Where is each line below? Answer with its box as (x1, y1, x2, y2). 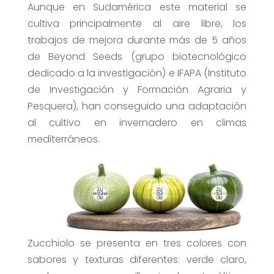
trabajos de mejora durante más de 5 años (27, 33, 247, 48)
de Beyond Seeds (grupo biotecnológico (27, 50, 247, 64)
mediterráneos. (27, 132, 100, 147)
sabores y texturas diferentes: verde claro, (27, 253, 247, 267)
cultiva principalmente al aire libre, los (27, 17, 247, 31)
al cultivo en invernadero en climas (27, 116, 247, 130)
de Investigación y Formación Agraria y (27, 83, 247, 97)
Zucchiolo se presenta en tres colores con (27, 236, 247, 251)
